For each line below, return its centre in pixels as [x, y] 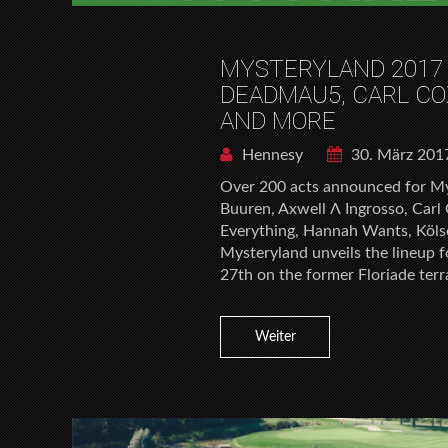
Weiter [275, 337]
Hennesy [271, 155]
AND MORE [278, 121]
